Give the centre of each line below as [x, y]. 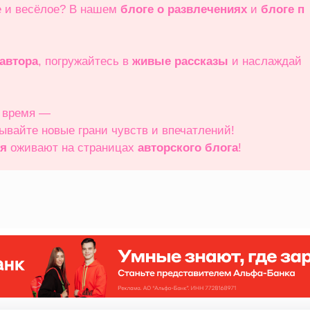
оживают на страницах [72, 148]
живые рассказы [180, 61]
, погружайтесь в [85, 61]
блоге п [283, 9]
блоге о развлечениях [184, 9]
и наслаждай [265, 61]
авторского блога [188, 148]
